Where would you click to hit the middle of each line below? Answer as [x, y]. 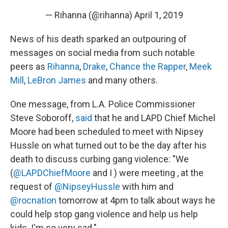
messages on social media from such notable [103, 53]
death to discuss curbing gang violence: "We [99, 159]
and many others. [122, 80]
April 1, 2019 [159, 15]
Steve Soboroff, [43, 118]
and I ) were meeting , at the [147, 173]
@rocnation [33, 201]
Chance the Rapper [148, 67]
